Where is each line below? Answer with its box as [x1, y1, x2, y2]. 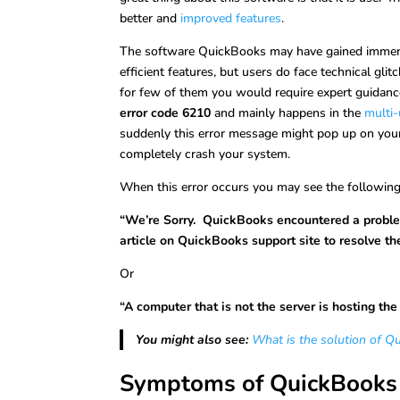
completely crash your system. [120, 146, 291, 162]
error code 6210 [120, 104, 212, 121]
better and [120, 10, 181, 27]
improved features [180, 10, 282, 27]
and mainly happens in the [211, 104, 365, 121]
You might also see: [135, 331, 248, 348]
